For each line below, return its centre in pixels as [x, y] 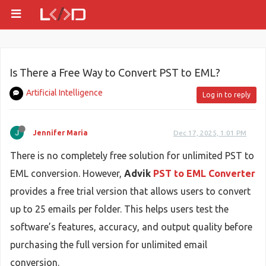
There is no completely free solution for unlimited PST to [132, 156]
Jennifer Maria [60, 133]
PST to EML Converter [204, 173]
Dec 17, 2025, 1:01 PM [210, 133]
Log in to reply [227, 95]
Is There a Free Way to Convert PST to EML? [115, 72]
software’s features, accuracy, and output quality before [131, 227]
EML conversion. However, [67, 173]
